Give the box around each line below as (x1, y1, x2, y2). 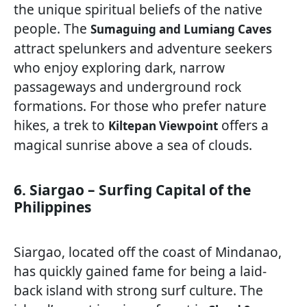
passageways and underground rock (14, 77, 241, 96)
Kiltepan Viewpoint (108, 117, 218, 134)
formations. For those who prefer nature (14, 96, 267, 115)
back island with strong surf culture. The (14, 280, 263, 299)
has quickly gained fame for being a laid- (14, 261, 267, 280)
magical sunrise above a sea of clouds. (14, 135, 252, 154)
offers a (218, 115, 269, 134)
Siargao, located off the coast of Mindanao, (14, 242, 282, 261)
